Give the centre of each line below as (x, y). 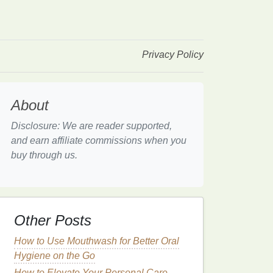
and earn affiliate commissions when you (99, 140)
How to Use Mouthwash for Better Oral (97, 241)
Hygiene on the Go (55, 256)
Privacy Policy (173, 55)
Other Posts (53, 220)
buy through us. (44, 155)
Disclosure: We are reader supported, (91, 126)
